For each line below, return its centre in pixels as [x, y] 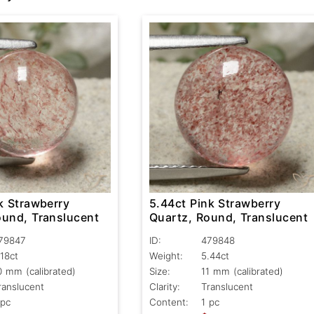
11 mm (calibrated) [242, 272]
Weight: [166, 256]
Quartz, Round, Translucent [228, 218]
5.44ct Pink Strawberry [215, 204]
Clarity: [164, 287]
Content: [169, 302]
